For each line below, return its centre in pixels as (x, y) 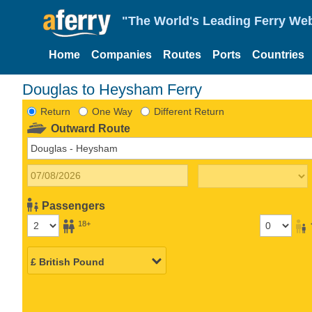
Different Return (189, 111)
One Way (112, 111)
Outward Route (91, 128)
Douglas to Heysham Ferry (112, 89)
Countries (278, 55)
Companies (122, 55)
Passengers (74, 205)
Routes (182, 55)
